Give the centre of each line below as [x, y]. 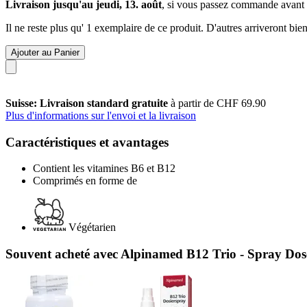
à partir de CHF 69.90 [218, 103]
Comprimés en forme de [85, 181]
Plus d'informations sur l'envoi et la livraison [101, 115]
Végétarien [92, 228]
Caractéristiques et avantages [87, 142]
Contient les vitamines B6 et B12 [104, 169]
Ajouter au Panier [45, 52]
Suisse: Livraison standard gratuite [88, 103]
